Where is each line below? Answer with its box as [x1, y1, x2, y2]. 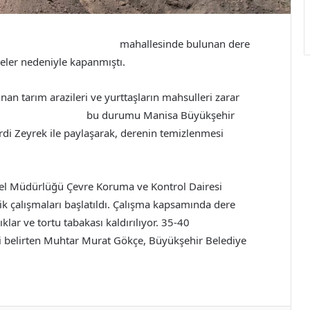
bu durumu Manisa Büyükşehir [81, 108, 235, 122]
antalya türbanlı [192, 215, 267, 230]
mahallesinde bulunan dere [117, 37, 250, 51]
